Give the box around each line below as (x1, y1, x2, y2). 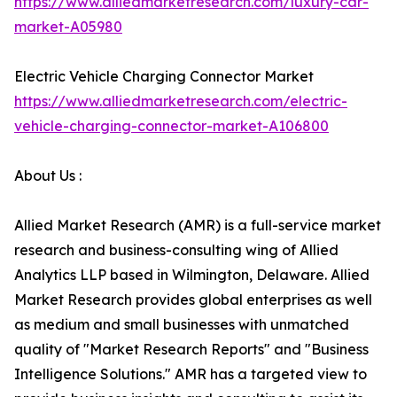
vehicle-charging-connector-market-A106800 (14, 117, 329, 135)
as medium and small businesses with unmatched (14, 315, 349, 333)
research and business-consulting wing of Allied (14, 241, 339, 259)
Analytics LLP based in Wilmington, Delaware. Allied (14, 266, 370, 284)
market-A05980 (14, 18, 122, 35)
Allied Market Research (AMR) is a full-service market (14, 216, 381, 234)
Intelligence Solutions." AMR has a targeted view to (14, 365, 367, 383)
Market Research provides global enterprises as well (14, 291, 372, 308)
